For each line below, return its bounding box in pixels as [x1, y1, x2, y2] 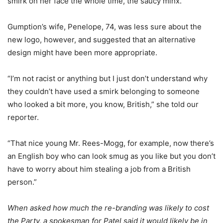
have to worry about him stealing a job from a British [7, 164, 191, 174]
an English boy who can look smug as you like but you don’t [7, 151, 216, 161]
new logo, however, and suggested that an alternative [7, 34, 196, 44]
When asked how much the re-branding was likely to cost [7, 203, 209, 213]
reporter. [7, 112, 39, 122]
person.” [7, 177, 37, 187]
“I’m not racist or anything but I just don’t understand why [7, 73, 208, 83]
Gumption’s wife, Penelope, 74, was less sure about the [7, 21, 202, 31]
